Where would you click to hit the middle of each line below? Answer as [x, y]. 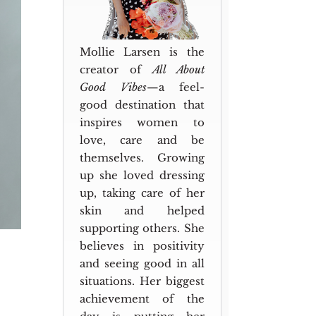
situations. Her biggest [142, 281]
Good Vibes [113, 87]
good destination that [142, 104]
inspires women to [142, 122]
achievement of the [142, 298]
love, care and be [142, 140]
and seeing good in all [142, 263]
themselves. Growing [142, 157]
